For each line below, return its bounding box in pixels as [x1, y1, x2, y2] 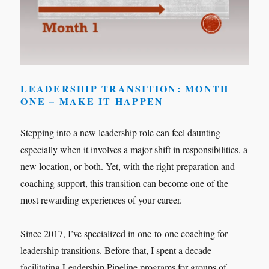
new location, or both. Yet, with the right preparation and [20, 159, 235, 172]
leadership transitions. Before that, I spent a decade [20, 243, 212, 256]
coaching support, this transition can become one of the [20, 176, 229, 189]
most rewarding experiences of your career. [20, 193, 183, 206]
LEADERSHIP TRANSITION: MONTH [20, 81, 229, 95]
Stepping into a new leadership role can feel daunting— [20, 125, 231, 139]
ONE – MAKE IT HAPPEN [20, 94, 164, 108]
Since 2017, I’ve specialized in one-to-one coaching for [20, 226, 228, 240]
